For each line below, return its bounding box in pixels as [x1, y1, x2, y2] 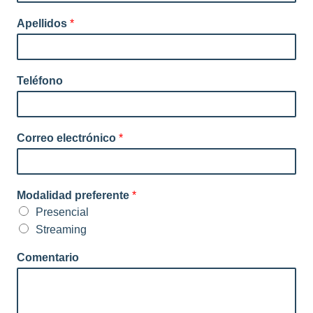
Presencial [36, 205, 89, 218]
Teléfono [17, 74, 63, 87]
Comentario [17, 251, 79, 263]
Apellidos [17, 17, 70, 29]
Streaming [36, 223, 87, 235]
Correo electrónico [17, 131, 119, 144]
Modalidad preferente [17, 189, 132, 201]
